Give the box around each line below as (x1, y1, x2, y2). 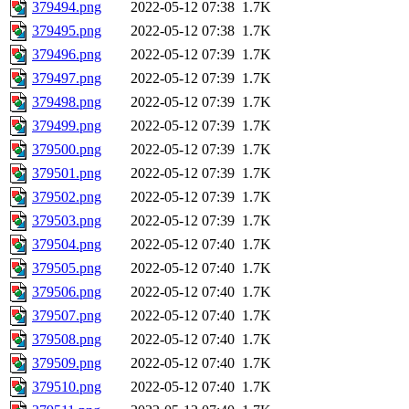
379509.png (32, 355, 101, 372)
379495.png (32, 23, 101, 39)
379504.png (32, 236, 101, 253)
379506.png (32, 284, 101, 300)
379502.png (32, 189, 101, 205)
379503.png (32, 213, 101, 229)
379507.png (32, 308, 101, 324)
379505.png (32, 260, 101, 277)
